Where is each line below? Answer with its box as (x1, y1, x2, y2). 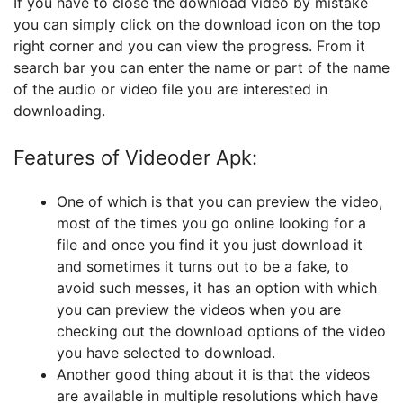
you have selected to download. (57, 344, 275, 362)
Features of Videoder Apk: (13, 146, 257, 169)
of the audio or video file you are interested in (13, 80, 327, 98)
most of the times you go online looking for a (57, 214, 366, 232)
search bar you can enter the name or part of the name (13, 58, 390, 76)
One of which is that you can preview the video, (57, 193, 382, 210)
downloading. (13, 102, 105, 120)
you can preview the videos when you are (57, 300, 341, 318)
